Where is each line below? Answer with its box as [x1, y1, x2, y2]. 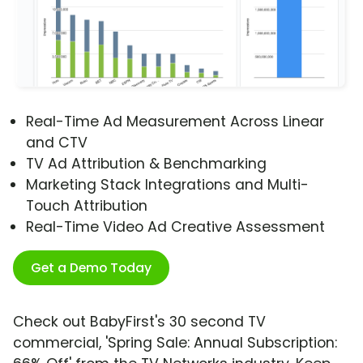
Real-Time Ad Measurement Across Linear [26, 112, 324, 132]
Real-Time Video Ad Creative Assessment [26, 217, 325, 237]
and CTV [26, 133, 88, 153]
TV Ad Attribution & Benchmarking [26, 154, 267, 174]
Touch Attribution [26, 196, 147, 216]
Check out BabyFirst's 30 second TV [13, 312, 266, 332]
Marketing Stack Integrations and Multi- [26, 175, 309, 195]
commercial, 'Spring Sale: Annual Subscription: [13, 333, 337, 353]
